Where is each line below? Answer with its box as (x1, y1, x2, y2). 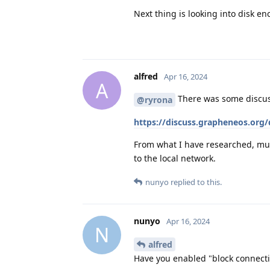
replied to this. (169, 176, 222, 187)
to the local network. (134, 152, 216, 164)
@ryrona (137, 93, 172, 105)
